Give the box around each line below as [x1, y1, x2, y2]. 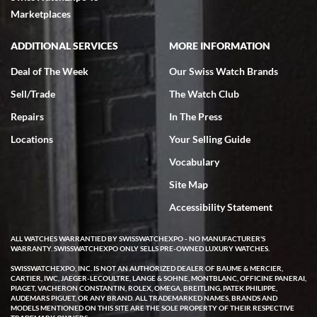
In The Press [169, 110, 222, 122]
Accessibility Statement [169, 201, 272, 213]
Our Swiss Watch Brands [169, 65, 278, 77]
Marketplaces [11, 8, 71, 20]
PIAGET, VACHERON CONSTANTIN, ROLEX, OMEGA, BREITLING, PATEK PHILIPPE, [11, 284, 277, 292]
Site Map [169, 178, 208, 190]
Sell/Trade [11, 88, 55, 100]
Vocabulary [169, 156, 219, 168]
